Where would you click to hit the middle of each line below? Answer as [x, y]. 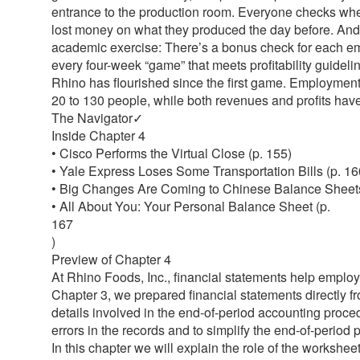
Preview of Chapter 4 [111, 259]
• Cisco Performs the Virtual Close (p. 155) [172, 153]
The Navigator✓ [97, 117]
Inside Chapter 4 [98, 135]
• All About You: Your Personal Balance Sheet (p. [191, 206]
